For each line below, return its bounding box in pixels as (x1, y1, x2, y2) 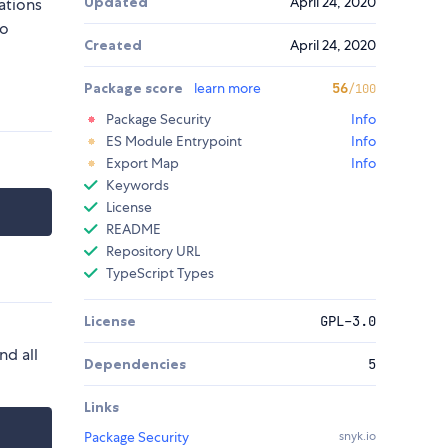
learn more (194, 79, 261, 98)
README (106, 220, 161, 239)
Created (84, 36, 142, 55)
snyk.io (339, 428, 376, 445)
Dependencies (84, 355, 186, 374)
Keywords (106, 176, 169, 195)
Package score (84, 79, 186, 98)
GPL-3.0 (320, 312, 376, 331)
